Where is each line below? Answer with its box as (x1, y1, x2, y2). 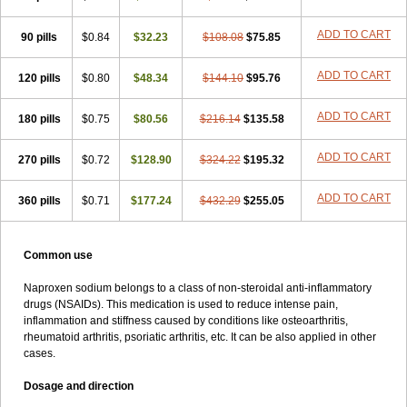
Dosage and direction (24, 380, 134, 392)
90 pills (21, 31, 57, 44)
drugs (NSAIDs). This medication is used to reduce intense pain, (24, 298, 338, 311)
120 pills (17, 72, 61, 84)
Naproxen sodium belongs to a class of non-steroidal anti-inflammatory (24, 282, 372, 294)
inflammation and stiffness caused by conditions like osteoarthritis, (24, 314, 348, 327)
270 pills (17, 154, 61, 166)
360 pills (17, 194, 61, 207)
